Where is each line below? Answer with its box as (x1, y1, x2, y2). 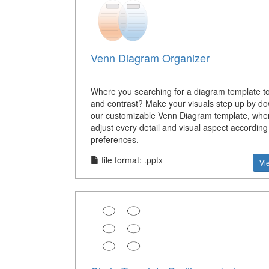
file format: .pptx (98, 153, 163, 166)
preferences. (90, 133, 139, 145)
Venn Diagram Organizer (90, 49, 210, 65)
